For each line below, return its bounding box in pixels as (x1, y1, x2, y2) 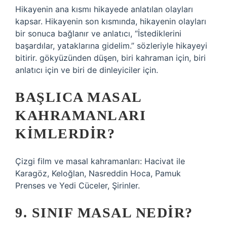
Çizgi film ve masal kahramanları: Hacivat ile (15, 156, 185, 166)
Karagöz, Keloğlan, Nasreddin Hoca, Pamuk (15, 168, 181, 178)
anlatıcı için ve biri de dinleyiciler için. (15, 65, 158, 75)
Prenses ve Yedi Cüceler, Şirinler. (15, 180, 140, 191)
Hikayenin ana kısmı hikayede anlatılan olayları (15, 4, 193, 14)
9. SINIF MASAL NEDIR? (15, 205, 193, 220)
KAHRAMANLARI (15, 107, 146, 123)
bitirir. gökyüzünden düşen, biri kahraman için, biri (15, 53, 206, 63)
